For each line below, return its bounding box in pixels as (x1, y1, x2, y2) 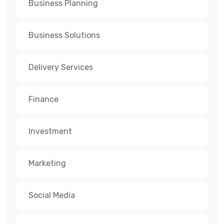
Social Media (28, 190, 75, 200)
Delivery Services (28, 62, 93, 72)
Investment (28, 126, 72, 136)
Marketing (28, 158, 66, 168)
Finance (28, 94, 58, 104)
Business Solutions (28, 30, 100, 40)
